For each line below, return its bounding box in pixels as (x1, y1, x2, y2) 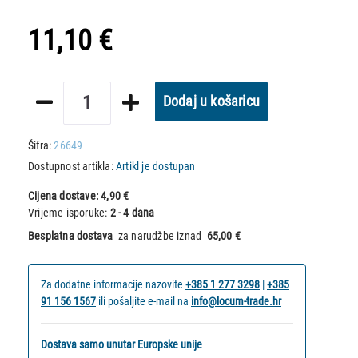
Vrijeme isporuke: (28, 205, 110, 219)
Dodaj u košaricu (162, 92, 261, 109)
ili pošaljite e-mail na (98, 294, 189, 308)
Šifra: (28, 138, 54, 152)
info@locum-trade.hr (191, 294, 281, 308)
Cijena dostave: (28, 189, 101, 202)
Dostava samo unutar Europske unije (41, 337, 202, 351)
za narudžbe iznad (115, 229, 207, 242)
